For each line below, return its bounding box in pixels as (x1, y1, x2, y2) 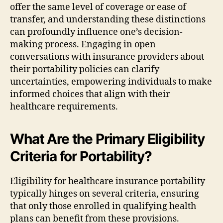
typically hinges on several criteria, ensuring (10, 188, 199, 200)
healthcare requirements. (10, 101, 118, 112)
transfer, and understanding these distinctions (10, 13, 206, 25)
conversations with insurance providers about (10, 51, 204, 63)
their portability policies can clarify (10, 63, 159, 75)
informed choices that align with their (10, 88, 170, 100)
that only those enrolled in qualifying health (10, 200, 196, 212)
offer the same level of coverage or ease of (10, 1, 186, 13)
